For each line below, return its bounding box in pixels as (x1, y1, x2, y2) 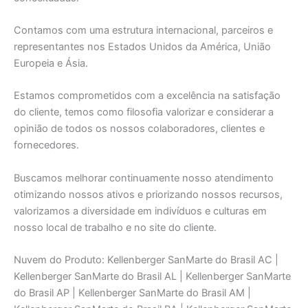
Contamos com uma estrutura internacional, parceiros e (14, 24, 273, 37)
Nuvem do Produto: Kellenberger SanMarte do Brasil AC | (14, 254, 278, 267)
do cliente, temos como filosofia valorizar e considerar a (14, 106, 274, 119)
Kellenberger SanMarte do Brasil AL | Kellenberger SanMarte (14, 270, 291, 283)
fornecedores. (14, 139, 79, 152)
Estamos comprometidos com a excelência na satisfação (14, 89, 280, 102)
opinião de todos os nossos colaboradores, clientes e (14, 122, 265, 135)
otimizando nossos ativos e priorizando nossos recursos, (14, 188, 283, 201)
